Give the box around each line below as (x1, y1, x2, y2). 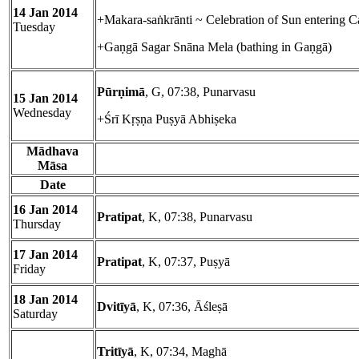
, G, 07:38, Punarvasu (145, 85, 256, 99)
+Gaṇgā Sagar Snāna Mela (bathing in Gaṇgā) (97, 40, 332, 54)
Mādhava (26, 144, 79, 159)
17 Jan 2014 (13, 248, 78, 262)
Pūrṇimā (97, 85, 145, 99)
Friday (13, 262, 46, 276)
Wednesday (13, 106, 71, 120)
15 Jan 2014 (13, 91, 78, 106)
